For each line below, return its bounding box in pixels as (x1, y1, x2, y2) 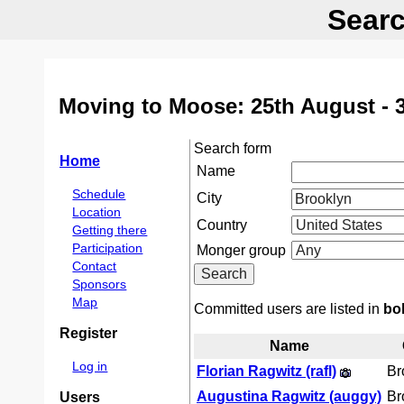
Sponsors (72, 276, 127, 291)
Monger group (197, 243, 286, 259)
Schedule (72, 186, 126, 201)
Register (60, 326, 117, 342)
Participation (72, 240, 143, 255)
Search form (194, 141, 271, 157)
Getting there (72, 222, 148, 237)
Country (197, 217, 247, 234)
